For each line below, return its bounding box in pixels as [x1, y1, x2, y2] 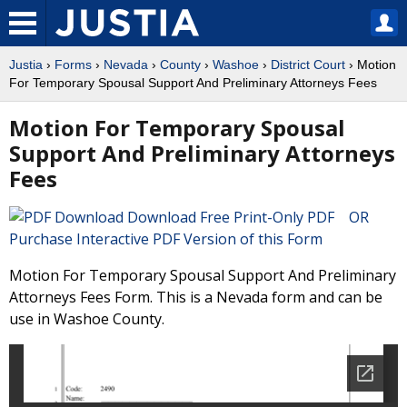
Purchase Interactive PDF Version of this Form [9, 229, 323, 249]
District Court [271, 57, 345, 72]
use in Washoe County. [9, 309, 164, 329]
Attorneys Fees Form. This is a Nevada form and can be [9, 287, 382, 307]
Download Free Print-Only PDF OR [124, 207, 380, 227]
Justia [9, 57, 43, 72]
